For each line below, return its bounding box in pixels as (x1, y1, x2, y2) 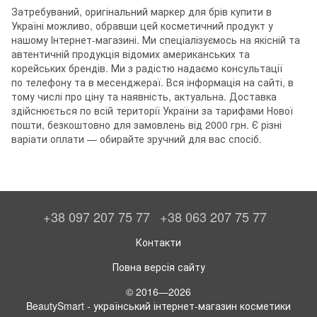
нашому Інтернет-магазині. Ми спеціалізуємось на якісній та (11, 32, 300, 47)
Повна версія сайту (112, 259, 205, 274)
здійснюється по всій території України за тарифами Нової (11, 103, 293, 117)
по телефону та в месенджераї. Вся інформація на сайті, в (11, 74, 294, 89)
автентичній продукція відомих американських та (11, 46, 250, 61)
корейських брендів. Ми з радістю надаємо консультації (11, 60, 282, 75)
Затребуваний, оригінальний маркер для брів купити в (11, 4, 272, 18)
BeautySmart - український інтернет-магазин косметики (26, 298, 291, 313)
